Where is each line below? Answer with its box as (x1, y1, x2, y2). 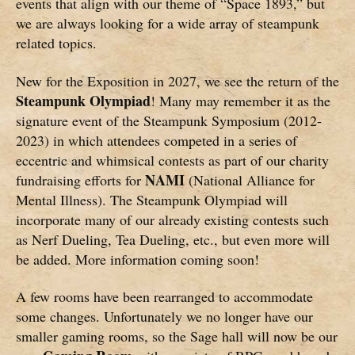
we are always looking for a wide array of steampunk (16, 13, 319, 33)
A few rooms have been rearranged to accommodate (16, 287, 313, 307)
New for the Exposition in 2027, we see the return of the (16, 71, 339, 90)
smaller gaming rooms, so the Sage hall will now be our (16, 326, 338, 346)
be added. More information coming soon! (16, 249, 259, 269)
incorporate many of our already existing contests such (16, 209, 329, 229)
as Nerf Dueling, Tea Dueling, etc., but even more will (16, 229, 330, 249)
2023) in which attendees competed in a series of (16, 130, 297, 150)
